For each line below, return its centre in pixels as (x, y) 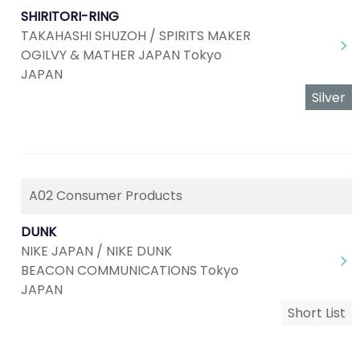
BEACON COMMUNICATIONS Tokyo (130, 270)
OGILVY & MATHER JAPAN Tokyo (121, 55)
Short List (317, 313)
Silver (329, 98)
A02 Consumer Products (106, 196)
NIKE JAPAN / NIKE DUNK (96, 251)
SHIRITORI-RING (70, 16)
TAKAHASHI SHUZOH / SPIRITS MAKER (136, 36)
